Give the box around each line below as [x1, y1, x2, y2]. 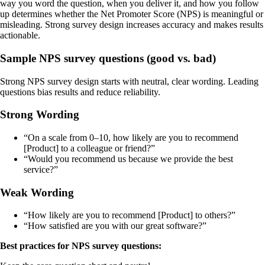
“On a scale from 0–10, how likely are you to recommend [24, 132, 238, 143]
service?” [24, 164, 58, 175]
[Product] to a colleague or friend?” [24, 143, 155, 154]
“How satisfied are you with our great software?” [24, 221, 206, 231]
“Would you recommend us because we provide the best [24, 154, 233, 164]
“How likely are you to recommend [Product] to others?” [24, 210, 235, 221]
